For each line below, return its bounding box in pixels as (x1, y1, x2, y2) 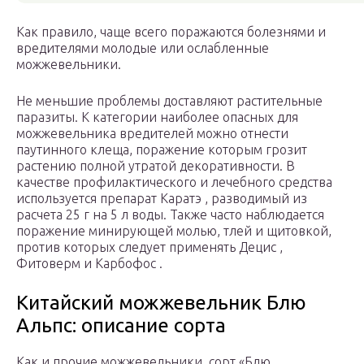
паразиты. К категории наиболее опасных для (16, 110, 298, 125)
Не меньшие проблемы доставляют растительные (16, 93, 323, 109)
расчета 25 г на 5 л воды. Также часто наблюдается (16, 207, 324, 223)
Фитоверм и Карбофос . (16, 256, 162, 271)
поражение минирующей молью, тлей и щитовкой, (16, 223, 331, 239)
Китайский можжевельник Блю (16, 292, 306, 314)
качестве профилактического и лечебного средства (16, 175, 332, 190)
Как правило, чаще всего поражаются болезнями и (16, 24, 326, 40)
